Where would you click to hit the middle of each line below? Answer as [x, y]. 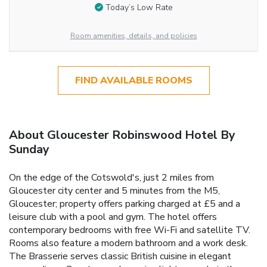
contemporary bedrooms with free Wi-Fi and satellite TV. [130, 230]
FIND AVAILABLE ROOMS [133, 80]
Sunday [29, 149]
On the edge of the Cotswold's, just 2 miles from [111, 177]
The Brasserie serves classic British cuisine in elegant [120, 256]
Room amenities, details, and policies [133, 35]
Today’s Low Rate [139, 8]
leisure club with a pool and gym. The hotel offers [113, 217]
